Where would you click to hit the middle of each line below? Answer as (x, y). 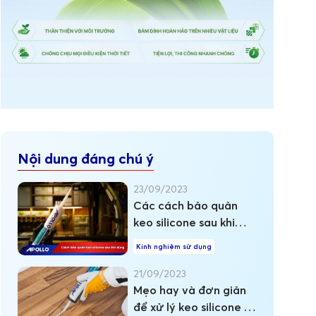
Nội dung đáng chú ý (86, 159)
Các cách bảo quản (186, 206)
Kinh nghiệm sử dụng (174, 247)
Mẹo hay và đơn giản (190, 290)
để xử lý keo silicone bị (194, 307)
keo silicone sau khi (184, 223)
